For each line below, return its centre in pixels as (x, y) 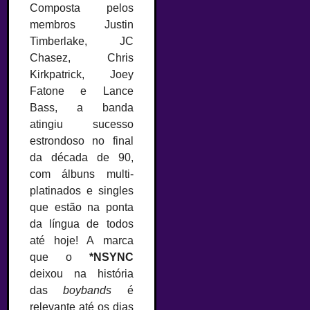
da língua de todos (82, 224)
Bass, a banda (82, 107)
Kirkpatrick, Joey (82, 74)
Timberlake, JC (82, 41)
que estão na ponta (82, 207)
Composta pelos (82, 8)
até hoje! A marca (82, 240)
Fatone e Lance (82, 91)
